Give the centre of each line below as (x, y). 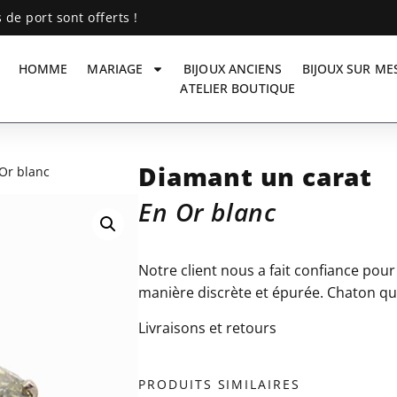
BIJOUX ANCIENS (233, 69)
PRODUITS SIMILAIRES (219, 384)
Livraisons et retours (208, 327)
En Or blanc (208, 212)
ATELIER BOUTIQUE (238, 88)
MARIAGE (115, 69)
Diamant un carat (256, 176)
